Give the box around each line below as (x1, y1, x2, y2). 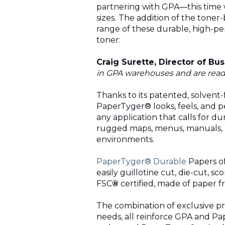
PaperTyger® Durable (96, 157, 186, 167)
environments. (96, 135, 154, 145)
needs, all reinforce (96, 212, 175, 222)
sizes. (96, 13, 116, 23)
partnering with (96, 2, 162, 12)
